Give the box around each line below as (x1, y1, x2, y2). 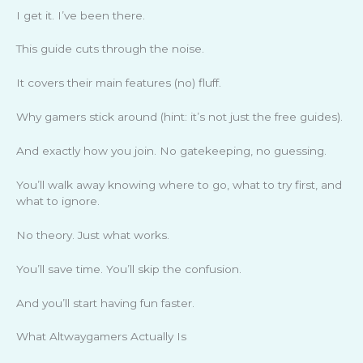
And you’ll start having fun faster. (16, 296, 194, 310)
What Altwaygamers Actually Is (16, 330, 186, 344)
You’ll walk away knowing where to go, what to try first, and (16, 177, 342, 191)
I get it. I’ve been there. (16, 8, 145, 22)
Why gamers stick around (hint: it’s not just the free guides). (16, 110, 343, 124)
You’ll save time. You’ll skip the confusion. (16, 262, 241, 275)
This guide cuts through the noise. (16, 42, 204, 56)
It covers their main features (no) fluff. (16, 76, 221, 90)
